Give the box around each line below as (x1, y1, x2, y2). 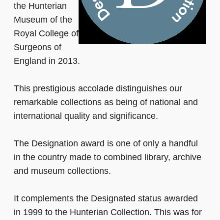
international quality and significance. (14, 111, 158, 121)
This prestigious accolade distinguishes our (14, 83, 182, 94)
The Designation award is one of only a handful (14, 138, 198, 149)
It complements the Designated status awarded (14, 193, 198, 204)
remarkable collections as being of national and (14, 97, 198, 108)
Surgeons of (14, 42, 61, 53)
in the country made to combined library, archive (14, 152, 201, 163)
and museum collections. (14, 166, 111, 176)
